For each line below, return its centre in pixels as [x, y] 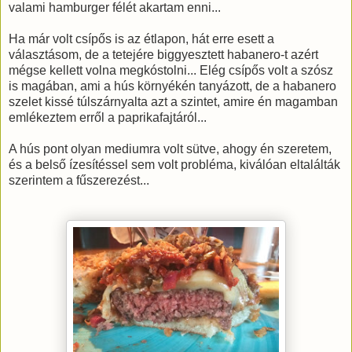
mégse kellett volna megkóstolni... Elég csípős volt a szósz [171, 70]
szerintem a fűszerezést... [79, 180]
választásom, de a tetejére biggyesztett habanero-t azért [163, 54]
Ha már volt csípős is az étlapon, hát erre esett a [141, 38]
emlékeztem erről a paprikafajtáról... [108, 117]
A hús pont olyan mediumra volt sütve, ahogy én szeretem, [170, 148]
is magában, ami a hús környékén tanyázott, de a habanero [172, 86]
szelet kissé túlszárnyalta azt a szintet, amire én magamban [173, 101]
